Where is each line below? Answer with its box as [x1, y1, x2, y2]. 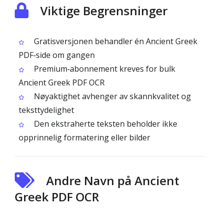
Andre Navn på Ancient [46, 172, 179, 189]
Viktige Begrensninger [40, 2, 167, 19]
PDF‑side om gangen [19, 50, 95, 60]
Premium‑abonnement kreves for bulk [32, 63, 175, 74]
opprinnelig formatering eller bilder [19, 132, 150, 143]
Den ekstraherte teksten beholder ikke [32, 118, 177, 129]
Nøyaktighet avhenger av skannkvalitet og [32, 91, 191, 102]
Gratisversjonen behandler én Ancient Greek [32, 36, 197, 47]
